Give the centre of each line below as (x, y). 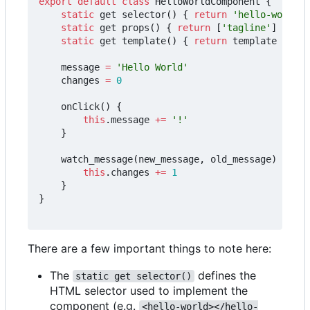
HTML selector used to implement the (149, 290)
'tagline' (246, 27)
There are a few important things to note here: (149, 248)
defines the (227, 275)
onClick (80, 106)
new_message (169, 159)
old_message (241, 159)
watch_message (97, 159)
